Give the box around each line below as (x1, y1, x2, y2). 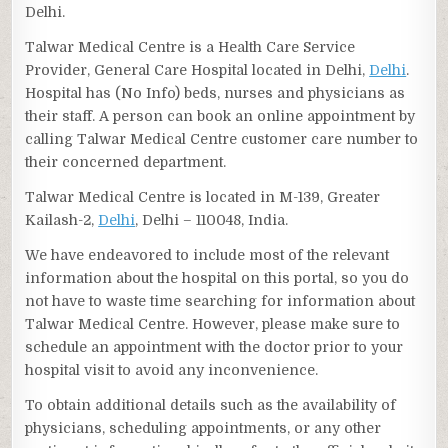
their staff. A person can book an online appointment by (25, 108, 416, 125)
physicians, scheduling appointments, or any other (25, 420, 382, 437)
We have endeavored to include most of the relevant (25, 247, 390, 264)
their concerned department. (25, 154, 227, 171)
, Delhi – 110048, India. (135, 212, 289, 229)
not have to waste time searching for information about (25, 293, 416, 310)
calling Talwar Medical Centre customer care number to (25, 131, 419, 148)
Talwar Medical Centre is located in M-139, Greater (25, 189, 381, 206)
